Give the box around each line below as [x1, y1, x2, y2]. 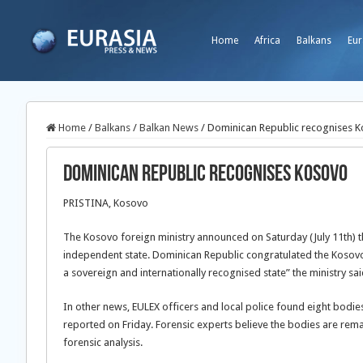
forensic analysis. [63, 336, 143, 348]
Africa [254, 35, 280, 46]
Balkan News [139, 122, 199, 134]
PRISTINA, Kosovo [63, 197, 148, 209]
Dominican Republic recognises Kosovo [63, 164, 348, 186]
